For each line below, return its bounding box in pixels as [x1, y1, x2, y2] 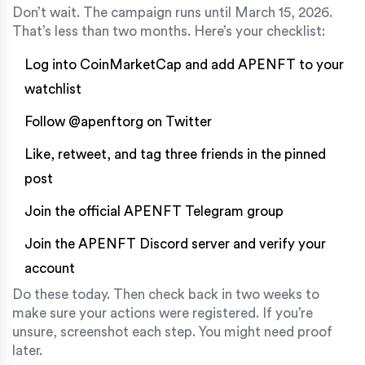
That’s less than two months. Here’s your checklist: [12, 24, 325, 39]
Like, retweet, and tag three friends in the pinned [24, 147, 326, 162]
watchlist [24, 82, 81, 97]
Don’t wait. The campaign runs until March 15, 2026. [12, 6, 332, 20]
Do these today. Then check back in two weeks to [12, 288, 319, 302]
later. [12, 344, 42, 358]
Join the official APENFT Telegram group [24, 204, 284, 219]
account [24, 262, 75, 276]
